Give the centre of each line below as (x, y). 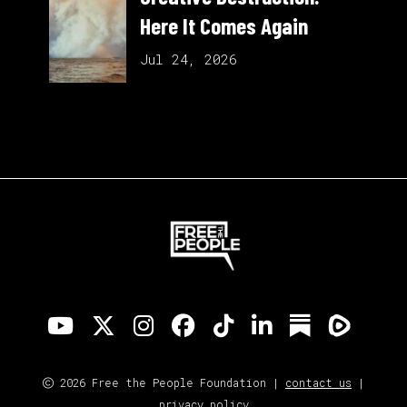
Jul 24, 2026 (189, 59)
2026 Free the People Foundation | (169, 383)
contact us (318, 383)
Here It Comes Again (224, 25)
